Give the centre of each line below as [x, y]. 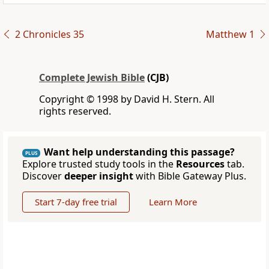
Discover [43, 176]
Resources [200, 164]
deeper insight [99, 176]
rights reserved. [75, 111]
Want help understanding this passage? [139, 152]
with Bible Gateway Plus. [190, 176]
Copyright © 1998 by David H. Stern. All [127, 99]
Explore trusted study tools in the [99, 164]
